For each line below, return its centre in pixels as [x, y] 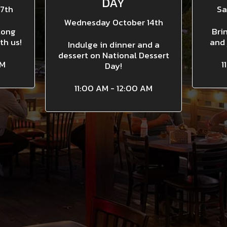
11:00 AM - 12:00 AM [113, 88]
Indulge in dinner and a [113, 45]
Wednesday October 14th [113, 23]
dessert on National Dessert [113, 55]
